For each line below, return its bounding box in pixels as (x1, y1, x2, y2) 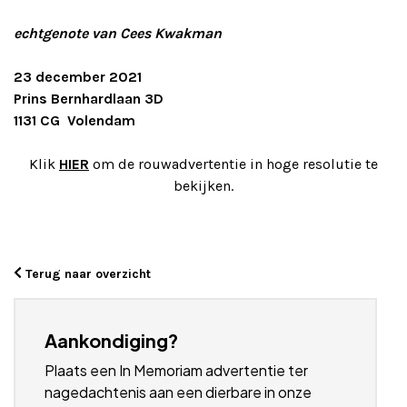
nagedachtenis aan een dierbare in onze (45, 382, 312, 402)
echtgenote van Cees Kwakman (14, 24, 222, 42)
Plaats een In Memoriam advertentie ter (45, 360, 308, 380)
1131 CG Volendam (14, 111, 135, 129)
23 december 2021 (14, 67, 142, 85)
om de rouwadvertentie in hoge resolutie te (89, 154, 378, 173)
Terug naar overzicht (21, 265, 151, 282)
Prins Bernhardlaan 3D (14, 89, 164, 107)
